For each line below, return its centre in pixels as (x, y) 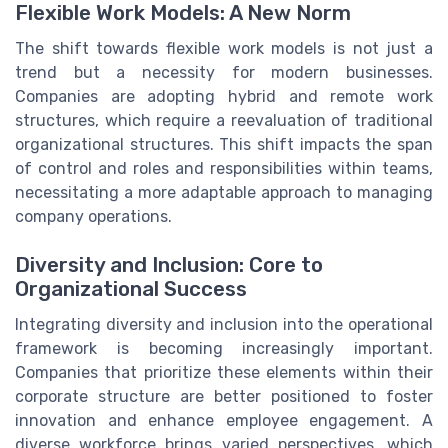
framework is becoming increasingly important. (224, 349)
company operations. (93, 216)
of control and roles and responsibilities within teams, (224, 168)
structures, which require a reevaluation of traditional (224, 120)
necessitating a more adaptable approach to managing (224, 192)
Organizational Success (131, 289)
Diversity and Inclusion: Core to (169, 265)
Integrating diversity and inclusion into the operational (224, 325)
